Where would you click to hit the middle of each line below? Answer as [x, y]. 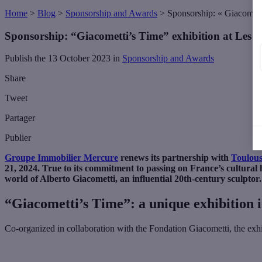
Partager [20, 118]
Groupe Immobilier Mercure [61, 158]
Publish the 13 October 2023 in [63, 58]
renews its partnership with [175, 158]
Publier [18, 138]
